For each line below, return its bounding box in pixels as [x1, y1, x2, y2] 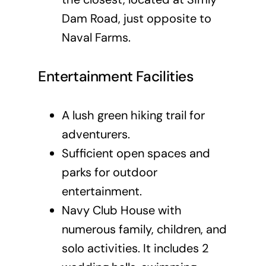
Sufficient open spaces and [61, 145, 210, 161]
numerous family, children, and [61, 221, 227, 237]
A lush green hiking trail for [61, 107, 205, 123]
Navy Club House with [61, 202, 182, 218]
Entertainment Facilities [37, 66, 194, 86]
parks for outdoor [61, 164, 157, 180]
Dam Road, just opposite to [61, 11, 211, 27]
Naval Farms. [61, 30, 131, 46]
